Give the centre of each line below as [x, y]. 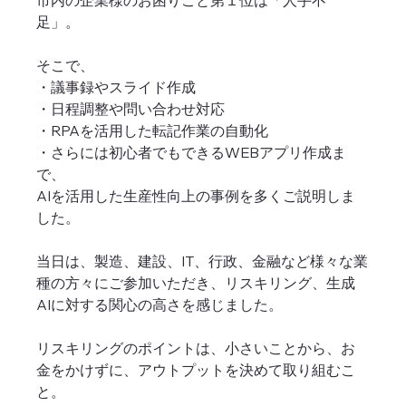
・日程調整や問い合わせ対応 [131, 108]
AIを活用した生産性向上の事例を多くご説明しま [196, 195]
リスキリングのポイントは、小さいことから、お [196, 348]
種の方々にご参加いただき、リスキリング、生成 [196, 282]
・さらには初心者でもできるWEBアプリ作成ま [192, 152]
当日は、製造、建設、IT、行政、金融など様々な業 [203, 261]
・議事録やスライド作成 [116, 87]
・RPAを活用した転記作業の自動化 [153, 130]
